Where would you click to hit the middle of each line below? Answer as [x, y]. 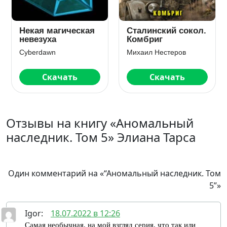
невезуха [38, 39]
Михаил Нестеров [156, 52]
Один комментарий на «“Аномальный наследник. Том [115, 173]
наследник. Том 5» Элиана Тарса [101, 137]
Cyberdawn [37, 52]
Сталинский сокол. [166, 31]
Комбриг [145, 39]
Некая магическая [57, 31]
